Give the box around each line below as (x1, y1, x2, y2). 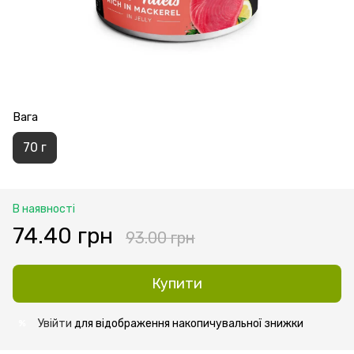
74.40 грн (13, 222, 113, 249)
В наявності (13, 201, 75, 216)
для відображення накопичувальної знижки (72, 316, 303, 330)
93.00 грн (126, 228, 195, 247)
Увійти (38, 316, 72, 330)
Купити (152, 274, 202, 292)
